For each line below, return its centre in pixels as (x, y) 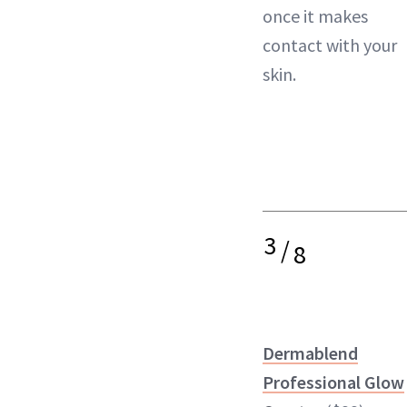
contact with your (330, 45)
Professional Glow (333, 382)
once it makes (315, 16)
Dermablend (310, 353)
